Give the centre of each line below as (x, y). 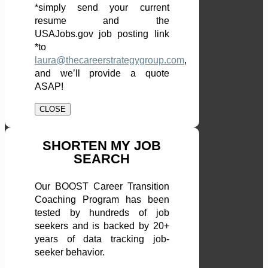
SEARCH (102, 159)
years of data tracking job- (102, 239)
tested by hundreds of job (102, 213)
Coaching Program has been (102, 200)
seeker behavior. (70, 252)
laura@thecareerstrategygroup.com (109, 60)
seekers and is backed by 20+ (102, 226)
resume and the (102, 21)
